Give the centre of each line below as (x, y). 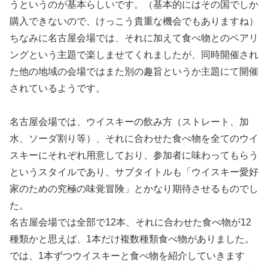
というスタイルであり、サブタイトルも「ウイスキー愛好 (134, 172)
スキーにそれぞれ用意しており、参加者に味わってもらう (134, 156)
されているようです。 (57, 89)
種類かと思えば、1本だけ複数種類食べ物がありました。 (132, 239)
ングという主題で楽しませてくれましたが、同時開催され (134, 55)
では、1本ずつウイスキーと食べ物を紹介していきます (127, 256)
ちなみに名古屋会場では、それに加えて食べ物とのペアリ (134, 38)
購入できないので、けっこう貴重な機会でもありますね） (134, 22)
